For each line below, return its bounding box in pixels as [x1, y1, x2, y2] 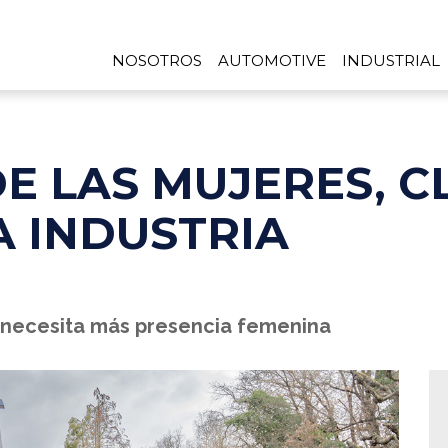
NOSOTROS [112, 51, 202, 70]
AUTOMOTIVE [218, 51, 326, 70]
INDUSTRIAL [342, 51, 440, 70]
